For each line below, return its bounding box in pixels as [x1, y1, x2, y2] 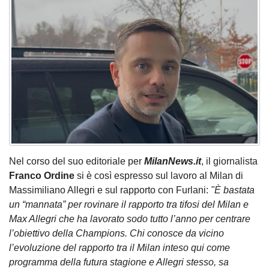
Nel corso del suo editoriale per [9, 156, 144, 167]
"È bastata [211, 185, 255, 196]
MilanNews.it [144, 156, 201, 167]
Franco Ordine [9, 171, 74, 181]
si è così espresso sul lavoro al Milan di [74, 171, 243, 181]
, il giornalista [201, 156, 258, 167]
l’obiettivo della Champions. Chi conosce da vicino [9, 228, 224, 239]
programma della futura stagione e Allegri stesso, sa [9, 257, 229, 268]
